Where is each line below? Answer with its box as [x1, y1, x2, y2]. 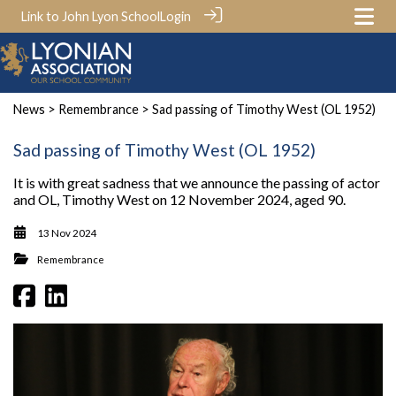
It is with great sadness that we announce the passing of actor [13, 173, 380, 191]
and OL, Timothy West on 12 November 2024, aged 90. [13, 190, 346, 208]
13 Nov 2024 [37, 226, 97, 239]
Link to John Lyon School [21, 9, 160, 24]
